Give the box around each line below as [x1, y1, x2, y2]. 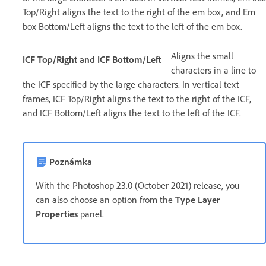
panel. [78, 208, 104, 220]
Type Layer [175, 194, 220, 206]
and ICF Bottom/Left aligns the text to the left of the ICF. [23, 107, 241, 119]
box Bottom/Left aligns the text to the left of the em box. [23, 21, 242, 33]
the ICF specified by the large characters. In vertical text [23, 79, 239, 91]
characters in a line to [171, 65, 256, 77]
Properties [36, 208, 78, 220]
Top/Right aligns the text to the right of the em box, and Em [23, 7, 255, 18]
